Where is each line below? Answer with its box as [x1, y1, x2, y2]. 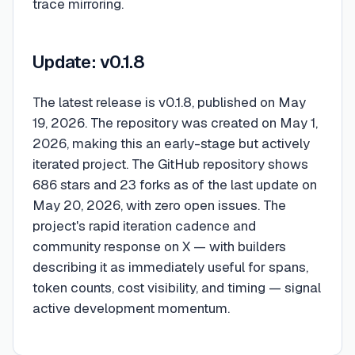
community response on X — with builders [32, 238, 286, 256]
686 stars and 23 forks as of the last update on [32, 176, 317, 194]
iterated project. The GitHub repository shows [32, 155, 308, 174]
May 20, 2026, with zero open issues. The [32, 197, 286, 215]
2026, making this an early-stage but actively [32, 135, 310, 153]
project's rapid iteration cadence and [32, 217, 256, 235]
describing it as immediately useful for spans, [32, 258, 308, 277]
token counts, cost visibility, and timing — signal [32, 279, 321, 297]
